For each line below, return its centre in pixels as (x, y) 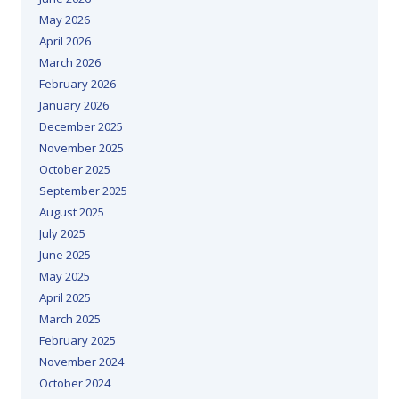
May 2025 (65, 277)
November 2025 (81, 148)
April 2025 (65, 298)
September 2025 (83, 191)
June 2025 (65, 255)
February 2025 (77, 341)
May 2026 (65, 20)
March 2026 (70, 63)
